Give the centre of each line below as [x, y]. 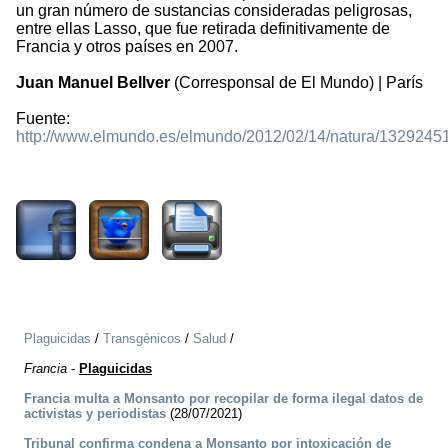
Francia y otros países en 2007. [127, 47]
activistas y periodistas [95, 414]
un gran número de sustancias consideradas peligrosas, [214, 11]
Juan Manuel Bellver [93, 83]
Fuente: [43, 119]
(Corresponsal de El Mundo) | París [296, 83]
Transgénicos [142, 339]
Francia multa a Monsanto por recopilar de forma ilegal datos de [223, 399]
